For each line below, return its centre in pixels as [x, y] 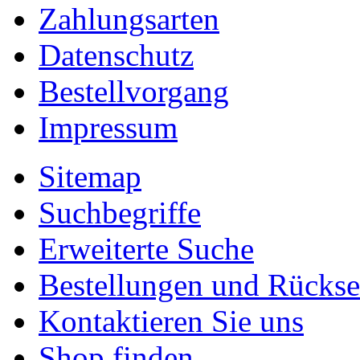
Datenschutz [116, 55]
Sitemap [90, 176]
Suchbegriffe [120, 212]
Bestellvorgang [134, 91]
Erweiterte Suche [146, 248]
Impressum [108, 127]
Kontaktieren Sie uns [171, 321]
